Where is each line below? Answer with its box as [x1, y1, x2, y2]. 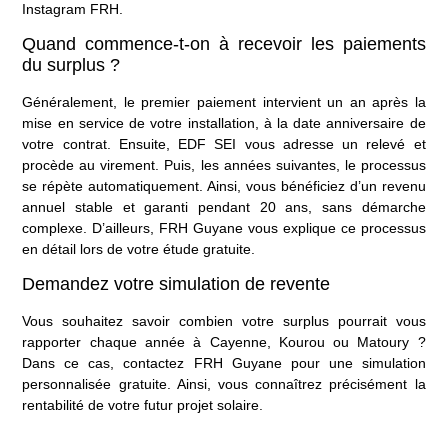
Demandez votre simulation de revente [22, 274, 331, 295]
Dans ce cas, [22, 355, 124, 372]
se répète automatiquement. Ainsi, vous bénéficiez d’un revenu [22, 178, 426, 195]
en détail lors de [22, 241, 128, 258]
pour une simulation [281, 355, 426, 372]
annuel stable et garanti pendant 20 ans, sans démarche [22, 199, 426, 216]
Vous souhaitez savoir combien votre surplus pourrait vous [22, 313, 426, 330]
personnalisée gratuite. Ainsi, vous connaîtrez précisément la [22, 376, 426, 393]
